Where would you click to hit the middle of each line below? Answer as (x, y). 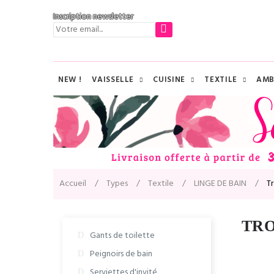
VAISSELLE (113, 80)
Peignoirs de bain (121, 254)
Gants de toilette (122, 236)
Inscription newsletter (93, 17)
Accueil (73, 184)
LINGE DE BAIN (220, 184)
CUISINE (169, 80)
